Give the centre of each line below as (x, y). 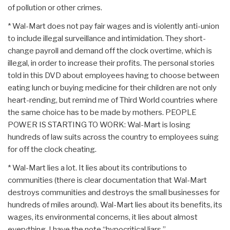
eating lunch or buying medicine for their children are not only (112, 88)
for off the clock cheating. (52, 150)
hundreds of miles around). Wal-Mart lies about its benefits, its (115, 205)
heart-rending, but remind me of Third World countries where (113, 100)
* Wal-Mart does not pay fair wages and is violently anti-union (113, 26)
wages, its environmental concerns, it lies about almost (103, 217)
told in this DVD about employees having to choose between (113, 76)
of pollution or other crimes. (55, 8)
